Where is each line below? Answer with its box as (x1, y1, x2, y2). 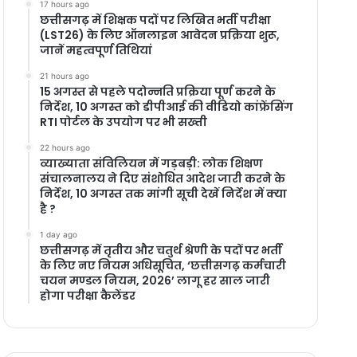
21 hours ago (39, 70, 89, 80)
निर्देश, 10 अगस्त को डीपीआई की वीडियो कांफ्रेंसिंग (39, 98, 293, 115)
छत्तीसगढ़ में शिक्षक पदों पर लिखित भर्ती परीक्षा (39, 11, 271, 28)
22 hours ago (39, 142, 90, 152)
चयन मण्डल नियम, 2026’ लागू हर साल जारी (39, 272, 270, 288)
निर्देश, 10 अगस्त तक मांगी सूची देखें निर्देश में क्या (39, 185, 287, 202)
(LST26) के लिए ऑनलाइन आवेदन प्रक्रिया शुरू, (39, 26, 280, 43)
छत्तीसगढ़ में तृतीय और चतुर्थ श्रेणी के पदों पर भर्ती (39, 241, 282, 258)
